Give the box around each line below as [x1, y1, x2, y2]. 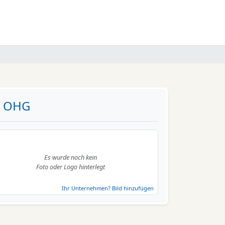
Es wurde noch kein [44, 153, 97, 162]
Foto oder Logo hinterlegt [36, 162, 105, 171]
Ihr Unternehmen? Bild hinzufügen [61, 184, 154, 192]
